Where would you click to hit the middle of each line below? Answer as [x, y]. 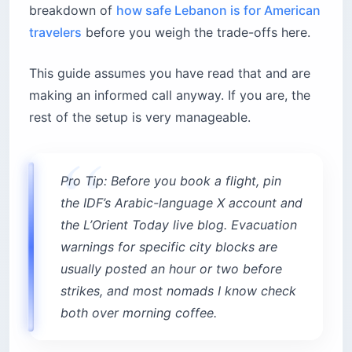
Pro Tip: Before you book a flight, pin [171, 181]
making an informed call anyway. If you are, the [170, 95]
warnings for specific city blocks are [169, 247]
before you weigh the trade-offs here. [196, 32]
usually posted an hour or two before [171, 269]
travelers [55, 32]
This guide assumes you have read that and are [170, 73]
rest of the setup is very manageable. [140, 117]
